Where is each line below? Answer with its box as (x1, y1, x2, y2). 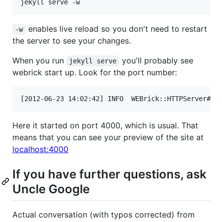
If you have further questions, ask (12, 166, 207, 181)
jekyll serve (69, 56, 117, 65)
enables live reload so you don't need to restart (25, 23, 210, 34)
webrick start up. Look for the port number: (12, 67, 177, 77)
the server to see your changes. (12, 35, 131, 46)
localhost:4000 (12, 144, 68, 154)
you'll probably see (119, 55, 196, 65)
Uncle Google (12, 181, 90, 196)
